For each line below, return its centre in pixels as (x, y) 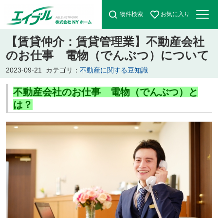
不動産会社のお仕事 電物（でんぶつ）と (105, 92)
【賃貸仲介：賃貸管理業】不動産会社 (105, 41)
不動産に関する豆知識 (114, 70)
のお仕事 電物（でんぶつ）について (107, 55)
